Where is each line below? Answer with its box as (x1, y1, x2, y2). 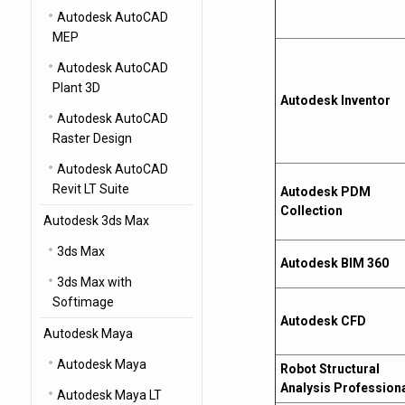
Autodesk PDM (279, 184, 371, 199)
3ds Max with (56, 275, 132, 289)
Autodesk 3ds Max (42, 213, 149, 228)
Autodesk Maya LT (56, 388, 162, 402)
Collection (279, 203, 343, 218)
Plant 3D (52, 80, 100, 95)
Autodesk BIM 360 (279, 256, 389, 270)
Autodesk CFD (279, 314, 366, 328)
